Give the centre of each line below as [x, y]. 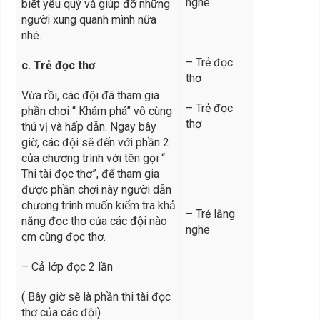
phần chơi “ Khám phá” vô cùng [96, 111]
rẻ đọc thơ [67, 65]
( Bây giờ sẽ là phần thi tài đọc [96, 296]
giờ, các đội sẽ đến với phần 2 [95, 142]
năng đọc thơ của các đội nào [94, 221]
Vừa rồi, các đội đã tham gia [90, 95]
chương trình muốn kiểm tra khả [98, 205]
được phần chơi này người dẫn [96, 189]
